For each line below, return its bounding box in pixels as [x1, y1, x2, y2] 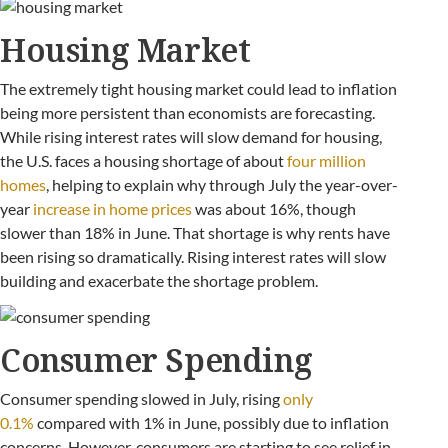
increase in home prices [33, 199, 195, 218]
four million [287, 151, 366, 170]
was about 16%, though [195, 199, 356, 218]
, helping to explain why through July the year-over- [46, 175, 398, 194]
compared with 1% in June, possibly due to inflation [34, 413, 389, 432]
